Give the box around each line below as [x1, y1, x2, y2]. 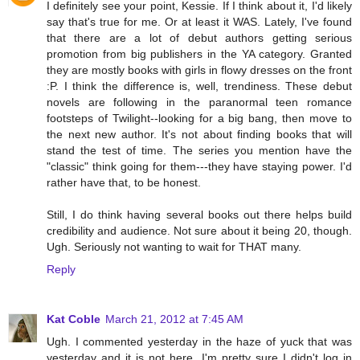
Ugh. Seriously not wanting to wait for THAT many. [47, 239, 301, 253]
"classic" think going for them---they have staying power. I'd [47, 159, 352, 173]
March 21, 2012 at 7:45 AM [105, 312, 243, 325]
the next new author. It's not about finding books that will [47, 127, 352, 141]
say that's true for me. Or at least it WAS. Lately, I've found [47, 14, 352, 28]
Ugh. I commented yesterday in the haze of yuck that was [47, 334, 352, 348]
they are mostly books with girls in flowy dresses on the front [47, 63, 352, 76]
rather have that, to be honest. [47, 175, 201, 189]
